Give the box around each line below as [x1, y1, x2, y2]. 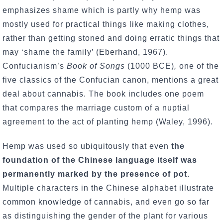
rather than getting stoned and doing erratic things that [2, 33, 220, 42]
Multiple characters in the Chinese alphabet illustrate [2, 183, 214, 192]
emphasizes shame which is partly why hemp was [2, 5, 201, 14]
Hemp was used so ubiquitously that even [2, 141, 171, 150]
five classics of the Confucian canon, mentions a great [2, 75, 219, 84]
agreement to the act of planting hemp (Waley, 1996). [2, 117, 218, 126]
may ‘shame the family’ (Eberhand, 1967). [2, 47, 168, 56]
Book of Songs [67, 61, 127, 70]
